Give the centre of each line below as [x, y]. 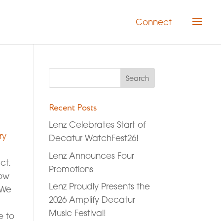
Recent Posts [73, 108]
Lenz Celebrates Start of [97, 125]
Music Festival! [77, 213]
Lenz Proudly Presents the [99, 186]
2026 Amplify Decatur [92, 200]
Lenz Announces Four [91, 155]
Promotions [71, 169]
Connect [154, 22]
